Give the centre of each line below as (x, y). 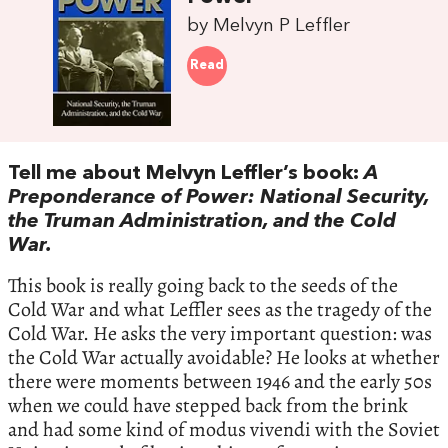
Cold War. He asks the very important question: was (220, 334)
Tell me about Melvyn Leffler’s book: (186, 174)
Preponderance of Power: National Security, (218, 198)
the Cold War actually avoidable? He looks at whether (224, 358)
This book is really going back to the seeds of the (203, 286)
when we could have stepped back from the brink (208, 406)
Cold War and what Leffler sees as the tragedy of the (220, 310)
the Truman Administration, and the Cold (202, 222)
